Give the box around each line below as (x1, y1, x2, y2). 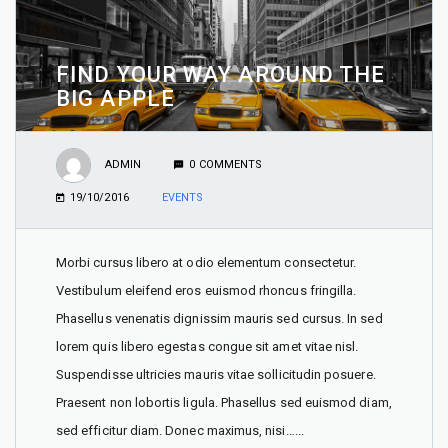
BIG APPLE (56, 85, 175, 111)
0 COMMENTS (189, 158, 263, 172)
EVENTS (161, 190, 204, 204)
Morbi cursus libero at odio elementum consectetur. (56, 254, 357, 270)
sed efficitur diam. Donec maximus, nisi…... (56, 422, 304, 438)
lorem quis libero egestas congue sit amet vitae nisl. (56, 338, 359, 354)
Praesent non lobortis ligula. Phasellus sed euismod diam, (56, 394, 392, 410)
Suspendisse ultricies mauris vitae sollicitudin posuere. (56, 366, 376, 382)
